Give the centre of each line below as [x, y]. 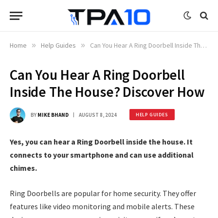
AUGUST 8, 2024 [98, 115]
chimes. [23, 168]
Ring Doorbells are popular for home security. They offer [103, 193]
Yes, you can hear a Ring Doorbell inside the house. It [101, 142]
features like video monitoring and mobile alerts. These [102, 206]
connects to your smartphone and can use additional [102, 155]
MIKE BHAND [53, 115]
